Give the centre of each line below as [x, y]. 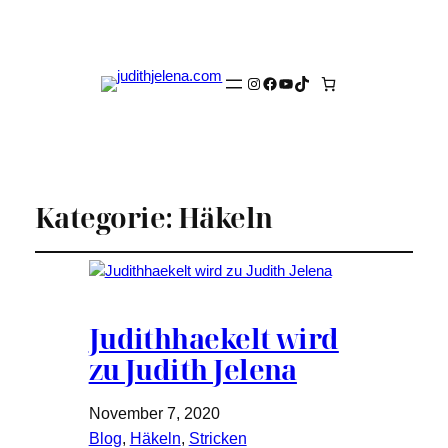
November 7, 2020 [154, 414]
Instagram [280, 82]
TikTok [316, 82]
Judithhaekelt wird [213, 339]
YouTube [309, 82]
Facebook [297, 82]
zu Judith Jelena [192, 370]
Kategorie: [106, 217]
